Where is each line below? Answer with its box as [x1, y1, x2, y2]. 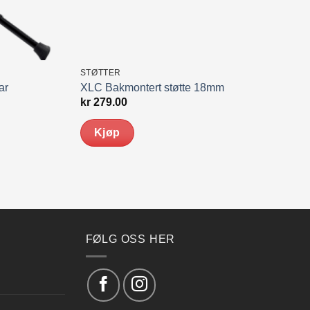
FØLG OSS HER [85, 232, 176, 246]
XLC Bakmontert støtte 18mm [80, 81, 224, 93]
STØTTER [80, 68, 121, 78]
